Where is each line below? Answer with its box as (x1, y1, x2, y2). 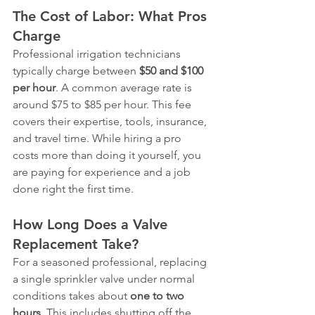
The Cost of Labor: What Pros (13, 8, 211, 25)
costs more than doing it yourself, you (13, 148, 204, 162)
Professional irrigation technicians (13, 47, 184, 60)
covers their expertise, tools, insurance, (13, 115, 210, 128)
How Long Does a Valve (13, 216, 172, 233)
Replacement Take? (13, 236, 139, 252)
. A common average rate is (56, 81, 195, 94)
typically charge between (13, 64, 139, 77)
